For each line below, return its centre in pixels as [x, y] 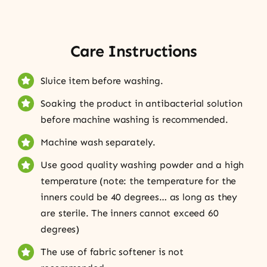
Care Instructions [133, 51]
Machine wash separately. [98, 142]
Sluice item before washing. [102, 80]
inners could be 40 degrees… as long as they [139, 197]
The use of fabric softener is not [112, 252]
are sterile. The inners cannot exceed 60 [130, 213]
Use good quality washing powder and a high [142, 165]
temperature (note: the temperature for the [139, 181]
